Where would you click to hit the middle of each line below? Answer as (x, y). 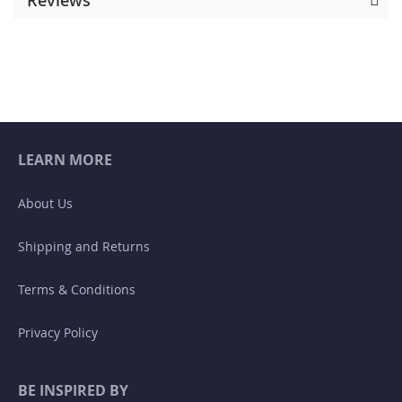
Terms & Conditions (77, 289)
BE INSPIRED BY (73, 390)
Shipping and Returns (84, 246)
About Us (45, 203)
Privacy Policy (58, 332)
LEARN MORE (65, 160)
